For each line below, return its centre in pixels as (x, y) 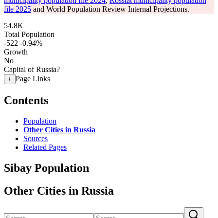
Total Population (29, 34)
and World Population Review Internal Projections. (110, 9)
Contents (26, 100)
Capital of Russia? (32, 69)
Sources (36, 138)
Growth (16, 52)
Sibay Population (46, 168)
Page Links (33, 79)
